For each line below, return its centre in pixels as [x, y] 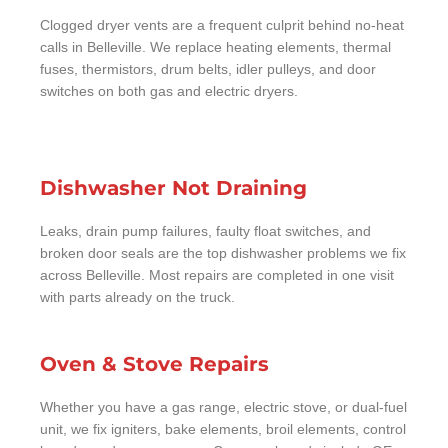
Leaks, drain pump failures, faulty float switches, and [205, 231]
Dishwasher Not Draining [173, 187]
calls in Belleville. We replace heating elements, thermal [215, 47]
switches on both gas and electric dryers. [169, 91]
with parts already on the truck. [137, 297]
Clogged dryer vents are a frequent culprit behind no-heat [222, 25]
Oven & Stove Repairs [154, 363]
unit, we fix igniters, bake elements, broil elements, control [223, 429]
